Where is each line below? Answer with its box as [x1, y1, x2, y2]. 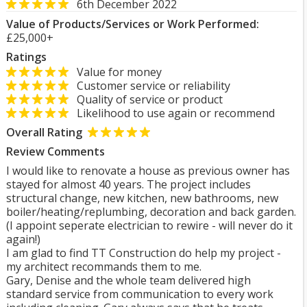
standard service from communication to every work [6, 286, 273, 302]
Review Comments [6, 144, 105, 159]
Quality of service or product [69, 92, 223, 107]
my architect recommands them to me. [6, 259, 201, 274]
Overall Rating [6, 125, 82, 140]
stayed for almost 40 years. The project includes [6, 177, 251, 192]
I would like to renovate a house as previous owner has [6, 163, 290, 178]
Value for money [69, 64, 162, 79]
